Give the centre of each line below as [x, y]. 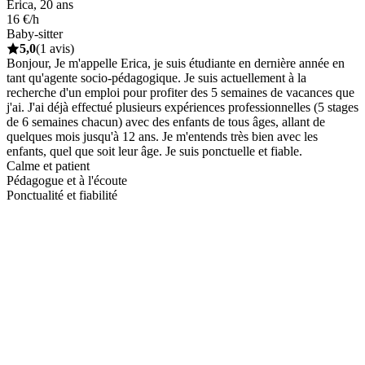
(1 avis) [55, 48]
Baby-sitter [35, 33]
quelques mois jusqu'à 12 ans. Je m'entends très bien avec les [162, 136]
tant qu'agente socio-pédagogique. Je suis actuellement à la [156, 77]
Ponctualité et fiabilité [62, 195]
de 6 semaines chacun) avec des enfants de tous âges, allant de [166, 121]
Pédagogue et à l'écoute [67, 180]
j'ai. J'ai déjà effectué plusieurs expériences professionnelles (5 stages [182, 107]
